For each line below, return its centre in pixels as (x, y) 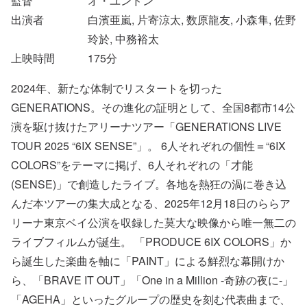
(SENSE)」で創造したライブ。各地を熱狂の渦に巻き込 (149, 184)
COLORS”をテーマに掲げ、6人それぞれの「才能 (132, 165)
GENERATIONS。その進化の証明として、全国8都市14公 (153, 107)
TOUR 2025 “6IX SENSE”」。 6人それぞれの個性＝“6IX (148, 146)
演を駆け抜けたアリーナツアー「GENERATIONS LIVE (146, 126)
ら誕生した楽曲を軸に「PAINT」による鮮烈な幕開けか (148, 261)
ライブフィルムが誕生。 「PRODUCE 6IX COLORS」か (151, 242)
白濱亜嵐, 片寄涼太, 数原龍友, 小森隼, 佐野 (192, 20)
